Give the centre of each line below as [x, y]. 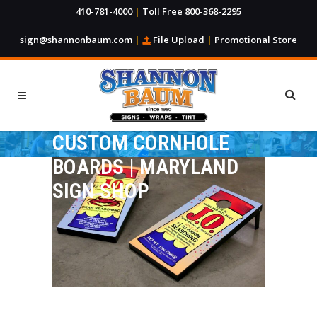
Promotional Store [256, 40]
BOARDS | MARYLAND [145, 167]
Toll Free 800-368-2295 [192, 11]
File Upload [179, 40]
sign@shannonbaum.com [76, 40]
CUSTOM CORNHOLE [141, 143]
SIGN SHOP [101, 191]
